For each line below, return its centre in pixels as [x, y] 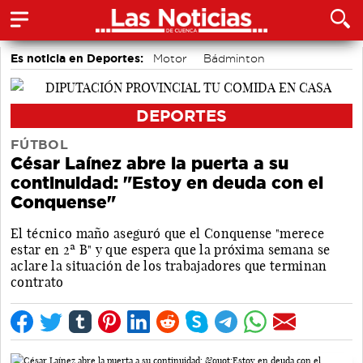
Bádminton [234, 58]
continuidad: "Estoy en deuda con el [167, 182]
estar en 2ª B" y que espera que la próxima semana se [171, 249]
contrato [37, 282]
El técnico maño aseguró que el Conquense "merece [168, 233]
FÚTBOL [39, 144]
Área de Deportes [66, 78]
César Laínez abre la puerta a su [149, 163]
